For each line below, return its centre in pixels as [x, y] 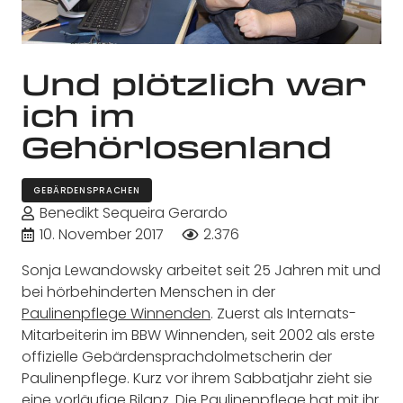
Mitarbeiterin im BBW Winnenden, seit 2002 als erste [198, 335]
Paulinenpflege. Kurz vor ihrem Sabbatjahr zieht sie [197, 378]
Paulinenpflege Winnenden [116, 313]
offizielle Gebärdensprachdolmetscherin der [177, 356]
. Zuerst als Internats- [283, 313]
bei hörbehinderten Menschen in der [148, 291]
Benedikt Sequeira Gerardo [134, 212]
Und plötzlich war [194, 84]
